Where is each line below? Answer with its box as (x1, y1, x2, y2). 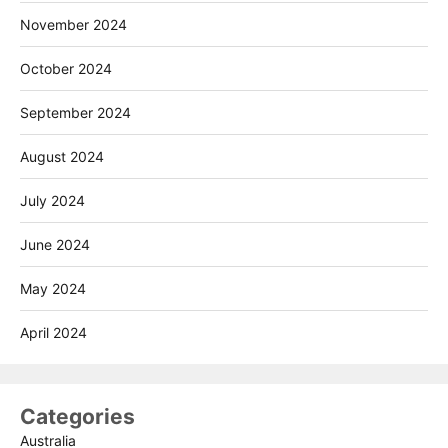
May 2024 (20, 279, 86, 297)
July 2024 (20, 191, 85, 209)
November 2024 (20, 15, 127, 33)
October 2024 (20, 59, 112, 77)
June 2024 (20, 235, 90, 253)
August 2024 (20, 147, 104, 165)
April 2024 (20, 323, 87, 341)
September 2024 (20, 103, 131, 121)
